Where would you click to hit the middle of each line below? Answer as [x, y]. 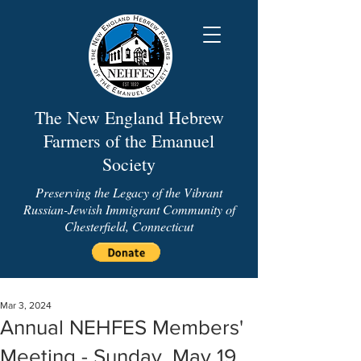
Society [129, 164]
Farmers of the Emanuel [129, 141]
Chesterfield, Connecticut [129, 226]
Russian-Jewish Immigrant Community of [129, 209]
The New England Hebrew [129, 117]
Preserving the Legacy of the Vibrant [129, 192]
